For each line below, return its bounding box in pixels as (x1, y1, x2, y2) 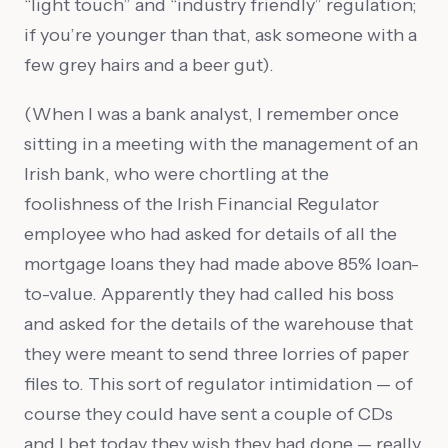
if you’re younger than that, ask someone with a (24, 24, 417, 46)
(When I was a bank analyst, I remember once (24, 103, 399, 125)
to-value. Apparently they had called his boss (24, 283, 394, 305)
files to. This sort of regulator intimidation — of (24, 373, 413, 395)
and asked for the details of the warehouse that (24, 313, 413, 335)
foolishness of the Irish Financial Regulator (24, 193, 379, 215)
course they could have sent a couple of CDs (24, 403, 393, 425)
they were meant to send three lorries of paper (24, 343, 409, 365)
